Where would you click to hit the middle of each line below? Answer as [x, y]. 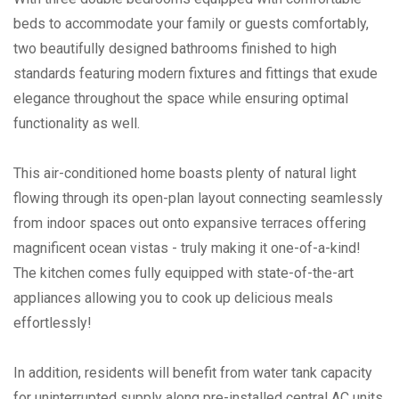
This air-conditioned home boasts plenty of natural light [185, 173]
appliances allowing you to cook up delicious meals [173, 297]
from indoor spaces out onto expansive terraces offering [190, 223]
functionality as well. [77, 123]
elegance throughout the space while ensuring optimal [181, 98]
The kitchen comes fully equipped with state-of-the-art [183, 273]
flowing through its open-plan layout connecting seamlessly [198, 198]
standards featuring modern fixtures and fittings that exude [195, 73]
